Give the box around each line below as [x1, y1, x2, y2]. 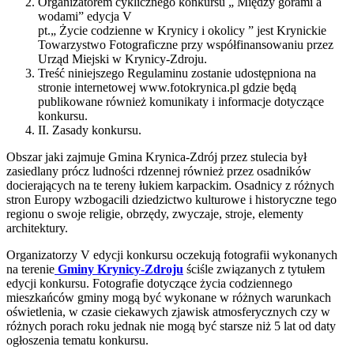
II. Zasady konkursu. [38, 123, 141, 137]
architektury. [6, 221, 68, 235]
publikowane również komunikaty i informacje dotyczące [38, 95, 324, 109]
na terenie [6, 262, 55, 277]
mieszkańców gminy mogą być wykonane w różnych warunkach [6, 291, 331, 305]
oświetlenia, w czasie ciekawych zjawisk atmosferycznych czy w [6, 305, 330, 319]
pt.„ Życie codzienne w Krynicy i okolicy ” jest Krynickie [38, 24, 326, 38]
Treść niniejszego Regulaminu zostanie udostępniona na [38, 66, 316, 81]
